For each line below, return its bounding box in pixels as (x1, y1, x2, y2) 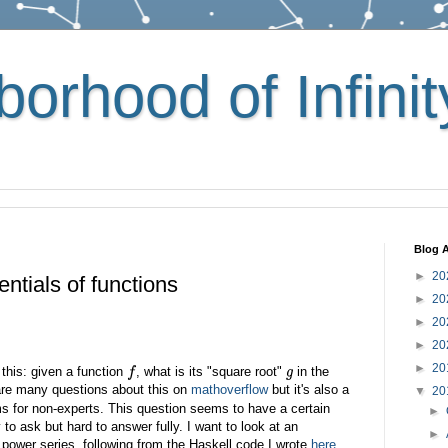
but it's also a (267, 382, 349, 398)
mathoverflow (190, 382, 268, 398)
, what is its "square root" (135, 363, 286, 379)
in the (293, 363, 330, 379)
